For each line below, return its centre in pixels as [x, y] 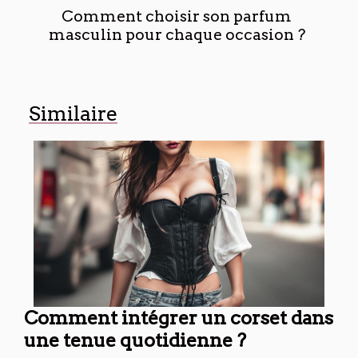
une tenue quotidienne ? [135, 340]
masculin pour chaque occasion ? [177, 34]
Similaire [73, 113]
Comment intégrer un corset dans [179, 317]
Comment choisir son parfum [177, 16]
